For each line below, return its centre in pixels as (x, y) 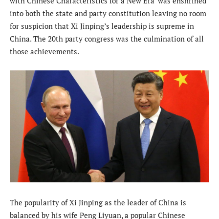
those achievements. (45, 51)
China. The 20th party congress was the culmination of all (107, 38)
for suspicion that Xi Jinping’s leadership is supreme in (102, 26)
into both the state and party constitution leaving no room (108, 13)
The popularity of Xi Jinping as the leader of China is (98, 203)
